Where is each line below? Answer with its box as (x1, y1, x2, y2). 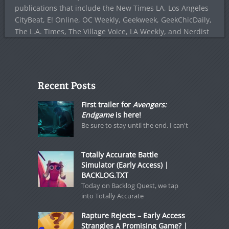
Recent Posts (37, 78, 96, 92)
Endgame (81, 110, 113, 120)
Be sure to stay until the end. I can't (81, 121, 188, 130)
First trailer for (81, 100, 133, 109)
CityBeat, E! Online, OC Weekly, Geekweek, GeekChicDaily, (14, 15, 212, 25)
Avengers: (132, 100, 167, 109)
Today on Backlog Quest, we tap (81, 181, 178, 190)
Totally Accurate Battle (81, 150, 158, 159)
